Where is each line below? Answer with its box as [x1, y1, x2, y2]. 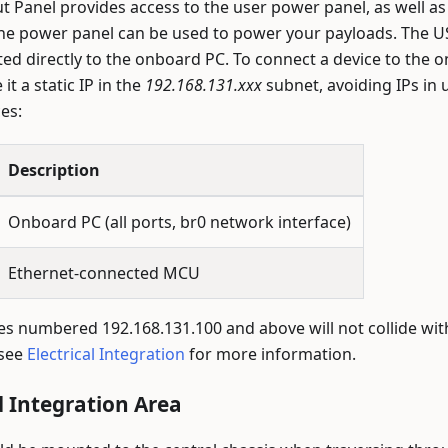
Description [8, 159, 100, 182]
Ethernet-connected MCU [8, 262, 200, 285]
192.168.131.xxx [145, 74, 262, 97]
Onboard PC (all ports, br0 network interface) [8, 211, 351, 234]
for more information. [185, 343, 356, 366]
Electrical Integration [27, 343, 185, 366]
